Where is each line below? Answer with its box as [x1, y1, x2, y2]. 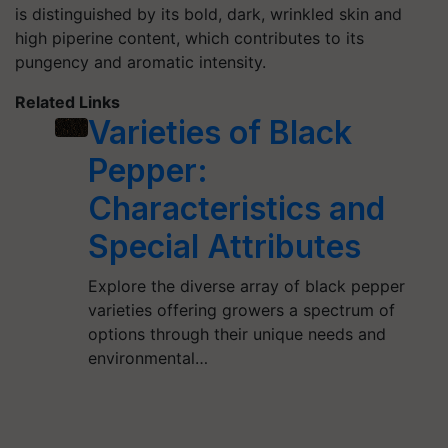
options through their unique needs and [87, 324, 386, 344]
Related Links [15, 92, 120, 112]
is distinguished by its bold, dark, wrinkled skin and [15, 4, 402, 24]
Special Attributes [87, 227, 361, 266]
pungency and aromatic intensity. [15, 52, 266, 72]
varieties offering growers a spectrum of [87, 300, 395, 320]
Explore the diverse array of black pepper [87, 276, 405, 296]
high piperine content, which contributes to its [15, 28, 364, 48]
